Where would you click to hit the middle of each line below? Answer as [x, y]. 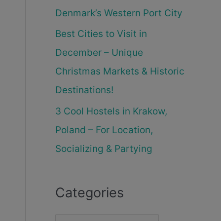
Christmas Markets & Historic [120, 72]
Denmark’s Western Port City [119, 13]
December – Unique [99, 53]
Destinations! [84, 90]
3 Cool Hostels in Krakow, [111, 111]
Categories [90, 193]
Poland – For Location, [104, 130]
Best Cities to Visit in [101, 34]
